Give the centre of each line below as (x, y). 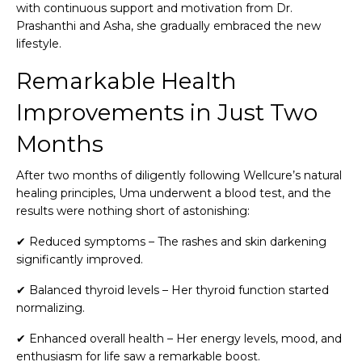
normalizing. (51, 307)
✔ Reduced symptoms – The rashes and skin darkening (171, 241)
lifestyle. (39, 43)
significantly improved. (80, 259)
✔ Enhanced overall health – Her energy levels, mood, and (179, 338)
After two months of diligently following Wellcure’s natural (179, 175)
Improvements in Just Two (167, 112)
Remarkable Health (126, 80)
